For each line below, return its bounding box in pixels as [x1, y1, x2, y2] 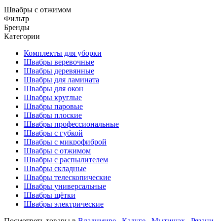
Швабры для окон [24, 84, 83, 93]
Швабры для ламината [24, 75, 99, 84]
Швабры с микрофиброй [24, 138, 107, 146]
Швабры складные [24, 164, 86, 173]
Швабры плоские [24, 111, 82, 119]
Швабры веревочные [24, 58, 94, 66]
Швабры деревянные [24, 67, 94, 75]
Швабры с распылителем [24, 155, 108, 164]
